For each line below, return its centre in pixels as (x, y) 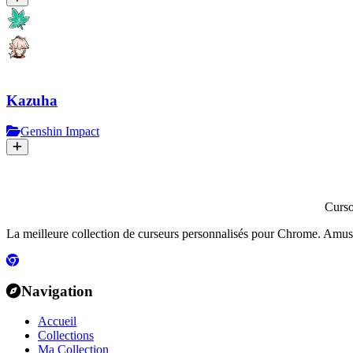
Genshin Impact (60, 131)
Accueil (57, 321)
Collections (66, 336)
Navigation (57, 291)
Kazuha (32, 101)
